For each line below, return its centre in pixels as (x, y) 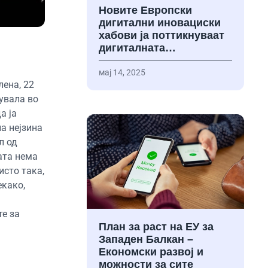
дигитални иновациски (159, 23)
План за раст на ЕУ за (156, 227)
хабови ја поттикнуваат (161, 36)
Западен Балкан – (146, 240)
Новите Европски (145, 10)
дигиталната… (137, 48)
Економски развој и (151, 252)
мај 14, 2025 (122, 73)
